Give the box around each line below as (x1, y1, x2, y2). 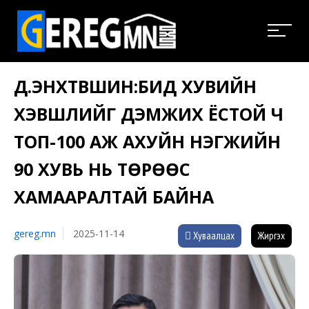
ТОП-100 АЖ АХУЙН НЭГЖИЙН (14, 129, 281, 153)
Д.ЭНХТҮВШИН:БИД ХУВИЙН (14, 74, 257, 98)
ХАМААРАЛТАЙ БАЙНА (14, 184, 214, 208)
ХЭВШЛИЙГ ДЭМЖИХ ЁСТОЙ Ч (14, 101, 283, 126)
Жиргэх (258, 228, 285, 242)
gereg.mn (14, 226, 56, 240)
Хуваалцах (191, 228, 235, 242)
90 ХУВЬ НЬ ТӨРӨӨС (14, 157, 190, 181)
